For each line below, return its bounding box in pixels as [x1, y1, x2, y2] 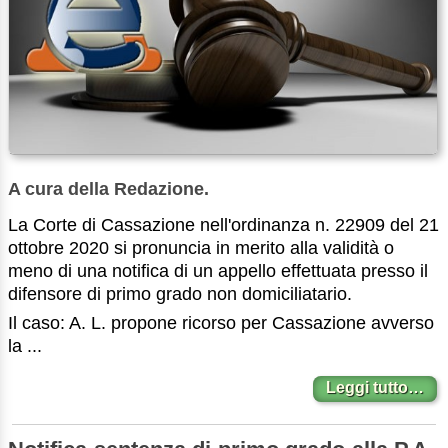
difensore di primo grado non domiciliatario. [8, 283, 352, 304]
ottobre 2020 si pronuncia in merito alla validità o [8, 237, 394, 258]
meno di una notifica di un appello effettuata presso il [8, 260, 428, 281]
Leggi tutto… [326, 379, 425, 397]
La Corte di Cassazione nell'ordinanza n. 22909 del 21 [8, 214, 439, 235]
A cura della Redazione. [8, 178, 209, 199]
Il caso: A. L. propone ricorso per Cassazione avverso [8, 312, 434, 333]
